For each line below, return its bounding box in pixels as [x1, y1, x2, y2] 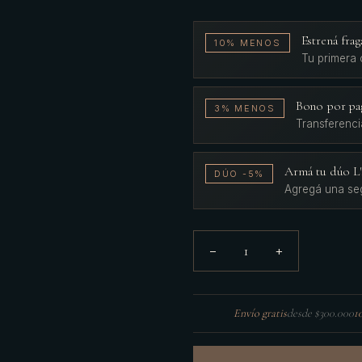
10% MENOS [213, 37, 281, 48]
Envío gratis [233, 306, 287, 320]
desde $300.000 [286, 306, 354, 320]
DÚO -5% [213, 168, 265, 179]
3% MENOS [213, 103, 276, 114]
